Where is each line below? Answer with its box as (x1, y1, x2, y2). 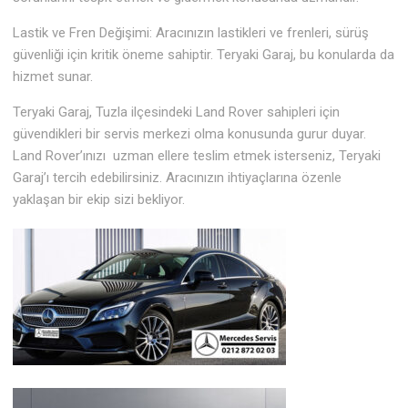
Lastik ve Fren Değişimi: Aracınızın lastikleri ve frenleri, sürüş (13, 25, 370, 42)
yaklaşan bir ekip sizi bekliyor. (13, 191, 186, 209)
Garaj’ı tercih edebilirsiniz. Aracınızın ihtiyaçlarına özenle (13, 169, 342, 187)
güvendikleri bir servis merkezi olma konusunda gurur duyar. (13, 126, 371, 143)
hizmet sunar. (13, 68, 94, 86)
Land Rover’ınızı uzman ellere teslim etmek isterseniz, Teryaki (13, 148, 382, 165)
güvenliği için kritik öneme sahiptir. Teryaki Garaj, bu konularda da (13, 46, 395, 64)
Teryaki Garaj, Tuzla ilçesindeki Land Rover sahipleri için (13, 104, 341, 121)
